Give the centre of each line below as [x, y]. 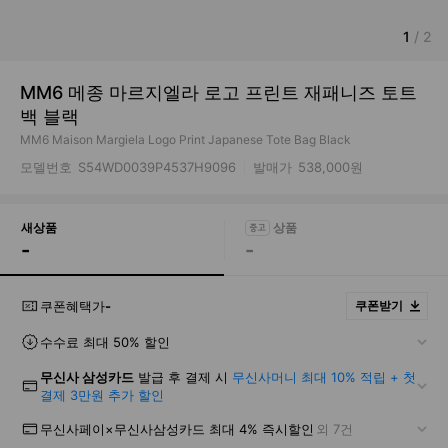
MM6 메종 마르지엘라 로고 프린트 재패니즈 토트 [218, 92]
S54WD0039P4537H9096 [157, 167]
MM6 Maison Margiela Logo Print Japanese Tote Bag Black [185, 139]
